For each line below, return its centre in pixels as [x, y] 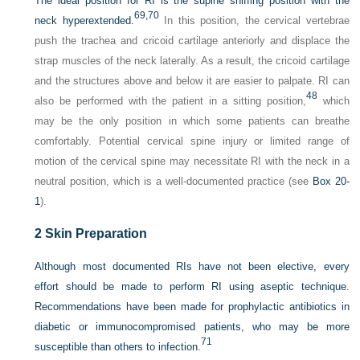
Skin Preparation [95, 233]
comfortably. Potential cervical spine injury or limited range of [192, 141]
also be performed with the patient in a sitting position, [170, 100]
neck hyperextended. [84, 20]
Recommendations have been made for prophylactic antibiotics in [192, 306]
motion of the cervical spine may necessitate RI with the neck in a [192, 161]
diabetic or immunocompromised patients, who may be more [192, 326]
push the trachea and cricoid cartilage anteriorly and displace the [192, 40]
